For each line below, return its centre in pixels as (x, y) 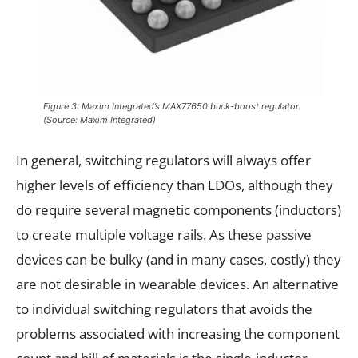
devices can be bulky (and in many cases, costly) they (179, 260)
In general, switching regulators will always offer (163, 161)
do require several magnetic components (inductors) (179, 210)
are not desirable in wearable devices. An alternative (177, 284)
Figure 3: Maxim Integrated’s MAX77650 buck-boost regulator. (172, 107)
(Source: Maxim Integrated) (99, 120)
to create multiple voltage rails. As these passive (164, 235)
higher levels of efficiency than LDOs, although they (175, 185)
